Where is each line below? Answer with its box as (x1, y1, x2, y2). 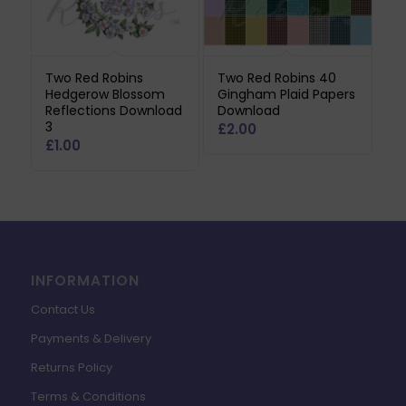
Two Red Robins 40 (217, 68, 336, 87)
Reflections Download (44, 101, 182, 120)
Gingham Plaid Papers (217, 84, 355, 103)
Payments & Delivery (30, 329, 151, 347)
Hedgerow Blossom (44, 84, 165, 103)
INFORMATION (30, 270, 140, 290)
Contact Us (30, 300, 95, 318)
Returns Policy (30, 358, 112, 376)
